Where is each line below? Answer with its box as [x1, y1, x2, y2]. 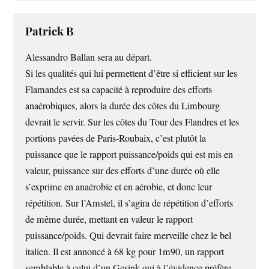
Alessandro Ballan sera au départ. [25, 50, 153, 64]
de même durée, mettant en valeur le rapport [25, 213, 193, 226]
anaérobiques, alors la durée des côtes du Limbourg [25, 99, 220, 113]
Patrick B [25, 23, 74, 39]
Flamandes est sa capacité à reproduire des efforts [25, 83, 213, 97]
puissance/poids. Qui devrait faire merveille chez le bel [25, 229, 232, 243]
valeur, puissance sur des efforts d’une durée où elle [25, 164, 220, 178]
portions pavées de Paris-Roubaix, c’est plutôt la [25, 131, 207, 145]
